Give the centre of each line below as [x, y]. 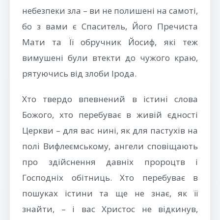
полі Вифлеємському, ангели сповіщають [110, 146]
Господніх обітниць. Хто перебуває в [110, 178]
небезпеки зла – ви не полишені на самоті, [110, 11]
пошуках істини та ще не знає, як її [110, 193]
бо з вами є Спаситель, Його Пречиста [110, 26]
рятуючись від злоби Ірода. [79, 73]
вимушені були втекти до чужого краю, [110, 58]
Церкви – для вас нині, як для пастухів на [110, 130]
